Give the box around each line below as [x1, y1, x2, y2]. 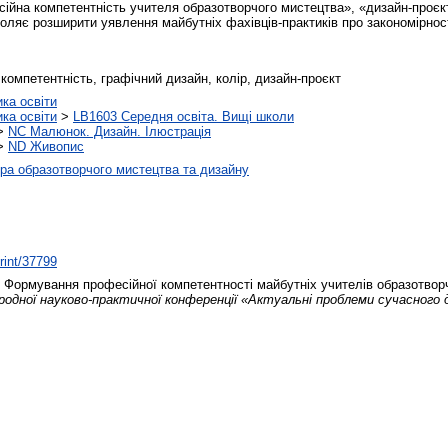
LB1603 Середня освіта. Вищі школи [73, 108, 294, 124]
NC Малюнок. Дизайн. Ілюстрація [8, 123, 211, 139]
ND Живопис [8, 138, 84, 154]
